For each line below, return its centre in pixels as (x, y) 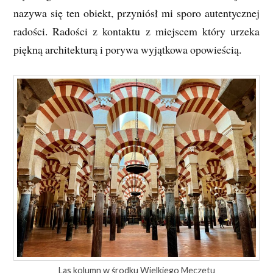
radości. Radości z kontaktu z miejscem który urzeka (136, 31)
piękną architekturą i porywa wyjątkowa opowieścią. (128, 50)
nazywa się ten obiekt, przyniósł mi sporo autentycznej (136, 13)
